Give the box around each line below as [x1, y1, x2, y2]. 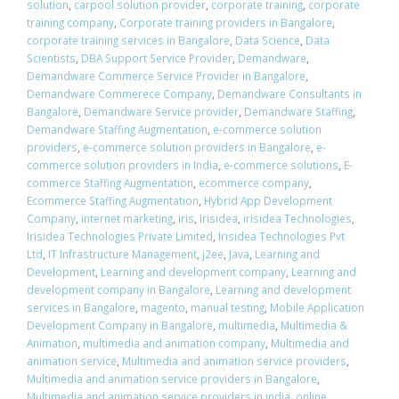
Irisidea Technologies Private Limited [27, 228, 213, 243]
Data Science [235, 32, 300, 47]
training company [27, 14, 114, 29]
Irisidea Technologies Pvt [218, 228, 345, 243]
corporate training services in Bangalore [27, 32, 230, 47]
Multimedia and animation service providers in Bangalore [27, 370, 317, 386]
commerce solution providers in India [27, 157, 218, 172]
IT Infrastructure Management [48, 246, 197, 261]
